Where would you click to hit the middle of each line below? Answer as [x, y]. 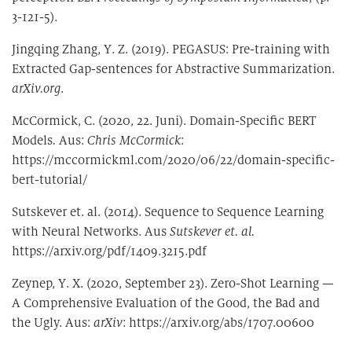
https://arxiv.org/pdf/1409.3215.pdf [109, 251]
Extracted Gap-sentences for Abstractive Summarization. [173, 69]
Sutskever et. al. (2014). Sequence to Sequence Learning [168, 212]
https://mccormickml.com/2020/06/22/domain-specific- [173, 160]
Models [32, 140]
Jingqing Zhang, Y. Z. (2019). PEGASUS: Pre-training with [171, 49]
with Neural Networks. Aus [91, 231]
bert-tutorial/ [49, 180]
